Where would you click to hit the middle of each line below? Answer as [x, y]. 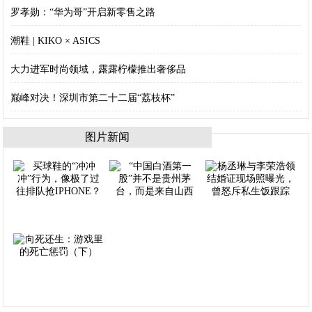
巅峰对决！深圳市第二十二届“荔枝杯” [93, 98]
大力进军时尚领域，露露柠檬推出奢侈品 [99, 70]
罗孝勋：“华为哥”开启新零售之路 [83, 13]
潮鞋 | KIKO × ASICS [56, 41]
